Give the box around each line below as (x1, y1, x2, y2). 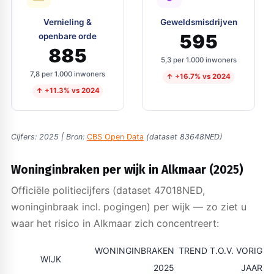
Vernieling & (43, 17, 92, 27)
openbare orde (39, 31, 97, 41)
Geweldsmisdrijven (160, 17, 237, 27)
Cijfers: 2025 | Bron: (10, 131, 87, 141)
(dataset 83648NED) (143, 131, 223, 141)
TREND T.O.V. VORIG (178, 245, 262, 256)
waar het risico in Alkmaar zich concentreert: (10, 217, 219, 229)
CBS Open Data (86, 131, 144, 141)
